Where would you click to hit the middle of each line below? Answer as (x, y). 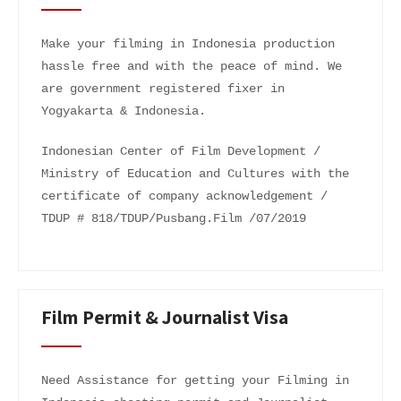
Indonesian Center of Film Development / (181, 151)
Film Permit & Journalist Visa (165, 317)
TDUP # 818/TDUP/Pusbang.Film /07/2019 (174, 218)
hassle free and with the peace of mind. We (192, 66)
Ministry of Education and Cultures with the (195, 174)
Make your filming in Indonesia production (188, 44)
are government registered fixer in (163, 89)
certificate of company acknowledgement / (184, 196)
